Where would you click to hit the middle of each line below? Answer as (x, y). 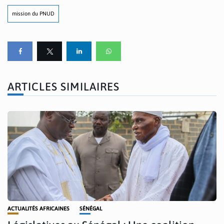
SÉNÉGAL (91, 209)
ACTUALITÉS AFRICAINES (38, 209)
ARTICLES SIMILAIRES (63, 87)
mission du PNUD (33, 14)
